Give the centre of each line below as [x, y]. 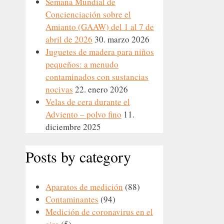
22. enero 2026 [101, 89]
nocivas [59, 89]
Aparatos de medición [84, 187]
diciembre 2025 [73, 127]
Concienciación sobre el [88, 14]
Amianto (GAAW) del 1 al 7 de [100, 27]
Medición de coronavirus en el [99, 212]
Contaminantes [72, 199]
